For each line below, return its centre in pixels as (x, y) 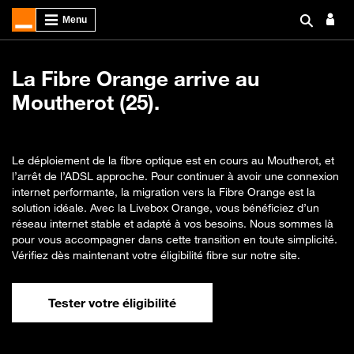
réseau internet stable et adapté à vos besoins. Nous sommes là (173, 223)
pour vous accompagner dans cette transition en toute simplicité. (175, 239)
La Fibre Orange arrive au (136, 79)
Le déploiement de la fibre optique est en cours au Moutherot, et (173, 160)
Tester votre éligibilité (112, 303)
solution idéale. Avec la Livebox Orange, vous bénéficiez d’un (166, 207)
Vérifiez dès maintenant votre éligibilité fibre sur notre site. (156, 255)
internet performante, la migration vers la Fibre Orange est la (164, 192)
